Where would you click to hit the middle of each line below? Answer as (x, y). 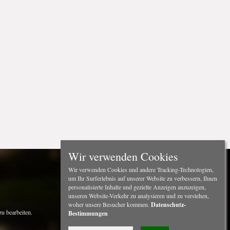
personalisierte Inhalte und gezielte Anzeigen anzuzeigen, (137, 187)
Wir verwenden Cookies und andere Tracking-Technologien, (141, 169)
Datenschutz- (168, 205)
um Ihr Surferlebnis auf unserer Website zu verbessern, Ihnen (143, 178)
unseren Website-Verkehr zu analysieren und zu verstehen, (139, 196)
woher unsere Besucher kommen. (110, 204)
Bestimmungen (88, 213)
